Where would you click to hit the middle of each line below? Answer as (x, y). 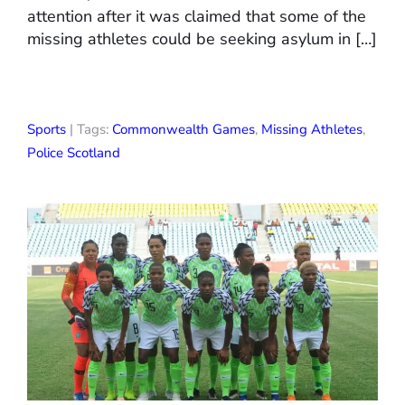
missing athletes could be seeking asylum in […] (202, 39)
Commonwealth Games (184, 130)
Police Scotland (74, 153)
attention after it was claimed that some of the (197, 17)
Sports (47, 130)
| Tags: (89, 130)
